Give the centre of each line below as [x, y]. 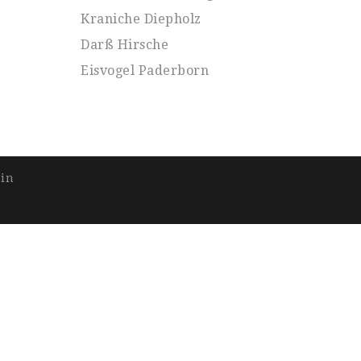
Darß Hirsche [125, 45]
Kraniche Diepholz [141, 19]
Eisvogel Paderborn [145, 71]
